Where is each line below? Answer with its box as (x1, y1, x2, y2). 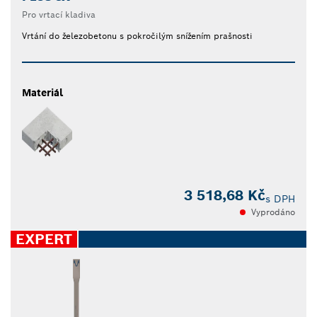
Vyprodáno (251, 207, 295, 218)
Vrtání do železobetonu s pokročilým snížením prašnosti (22, 30, 253, 41)
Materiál (22, 86, 63, 99)
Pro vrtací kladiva (22, 8, 96, 20)
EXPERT (16, 230, 72, 249)
